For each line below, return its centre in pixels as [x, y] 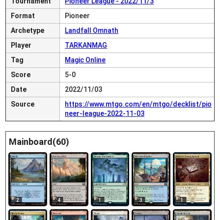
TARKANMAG [86, 45]
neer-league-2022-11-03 [105, 113]
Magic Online [85, 60]
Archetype [28, 30]
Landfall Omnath [92, 30]
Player [21, 45]
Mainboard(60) [39, 142]
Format [23, 16]
